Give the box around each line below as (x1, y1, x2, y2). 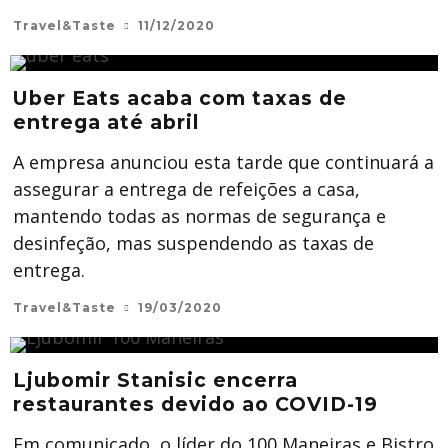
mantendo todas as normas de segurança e (13, 204, 386, 229)
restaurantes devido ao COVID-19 (13, 392, 378, 417)
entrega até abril (13, 110, 199, 135)
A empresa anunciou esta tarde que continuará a (13, 150, 434, 175)
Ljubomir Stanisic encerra (13, 368, 298, 393)
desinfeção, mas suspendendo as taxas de (13, 231, 374, 256)
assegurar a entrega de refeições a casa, (13, 177, 360, 202)
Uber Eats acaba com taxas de (13, 86, 347, 111)
